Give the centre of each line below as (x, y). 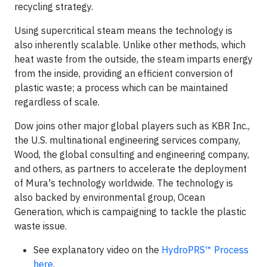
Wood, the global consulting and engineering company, (132, 154)
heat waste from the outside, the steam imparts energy (133, 59)
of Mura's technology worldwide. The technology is (124, 183)
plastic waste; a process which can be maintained (121, 88)
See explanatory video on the (97, 250)
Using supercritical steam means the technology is (123, 30)
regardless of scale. (57, 102)
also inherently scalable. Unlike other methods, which (130, 45)
